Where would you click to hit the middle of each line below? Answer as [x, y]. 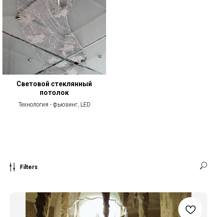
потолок [54, 92]
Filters [29, 167]
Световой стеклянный [54, 84]
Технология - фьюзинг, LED [54, 104]
